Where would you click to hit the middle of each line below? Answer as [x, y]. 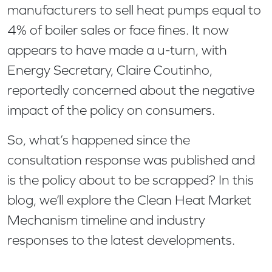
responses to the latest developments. [121, 240]
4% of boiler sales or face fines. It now [118, 30]
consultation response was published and [131, 160]
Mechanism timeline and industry [106, 220]
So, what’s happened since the [99, 140]
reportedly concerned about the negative [131, 90]
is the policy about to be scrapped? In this [131, 180]
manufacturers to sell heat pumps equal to [134, 10]
